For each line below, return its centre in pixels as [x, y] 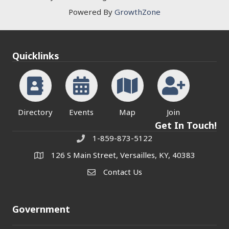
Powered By [91, 12]
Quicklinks [36, 56]
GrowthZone [138, 12]
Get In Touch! [186, 125]
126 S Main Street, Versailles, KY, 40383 [123, 155]
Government [41, 209]
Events [81, 112]
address [48, 156]
